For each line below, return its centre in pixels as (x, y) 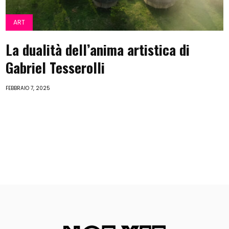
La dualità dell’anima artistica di (98, 50)
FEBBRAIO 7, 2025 (28, 88)
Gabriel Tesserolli (55, 67)
